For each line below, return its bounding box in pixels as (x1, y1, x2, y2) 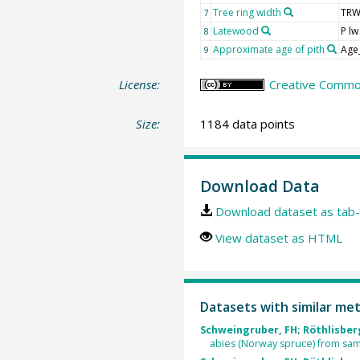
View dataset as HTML (215, 229, 342, 246)
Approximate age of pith (212, 42, 325, 56)
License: (119, 76, 161, 92)
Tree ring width (212, 5, 281, 19)
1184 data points (199, 116, 295, 133)
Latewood (212, 23, 259, 38)
